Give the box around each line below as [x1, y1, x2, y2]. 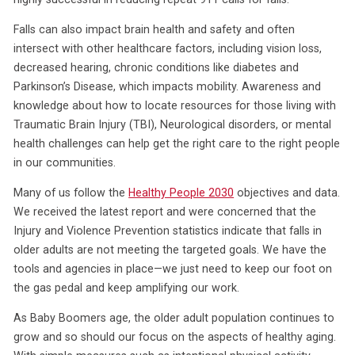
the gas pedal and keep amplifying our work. [13, 281, 240, 295]
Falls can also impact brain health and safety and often [13, 22, 296, 36]
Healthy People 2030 [128, 186, 235, 200]
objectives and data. [234, 186, 341, 200]
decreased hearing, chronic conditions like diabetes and [13, 60, 300, 74]
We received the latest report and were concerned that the [13, 205, 317, 219]
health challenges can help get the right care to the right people [13, 136, 341, 150]
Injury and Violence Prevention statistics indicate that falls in [13, 224, 323, 238]
